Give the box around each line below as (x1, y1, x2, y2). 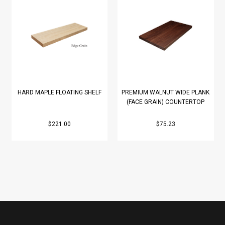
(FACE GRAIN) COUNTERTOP (127, 98, 205, 105)
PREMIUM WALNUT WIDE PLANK (122, 88, 210, 96)
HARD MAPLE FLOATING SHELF (17, 88, 101, 96)
